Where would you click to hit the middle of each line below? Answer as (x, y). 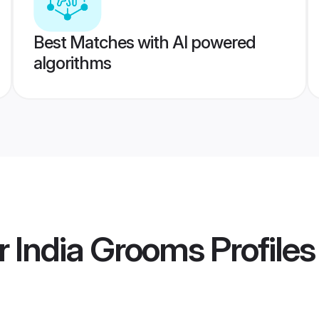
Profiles (259, 249)
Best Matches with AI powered (144, 42)
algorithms (72, 63)
